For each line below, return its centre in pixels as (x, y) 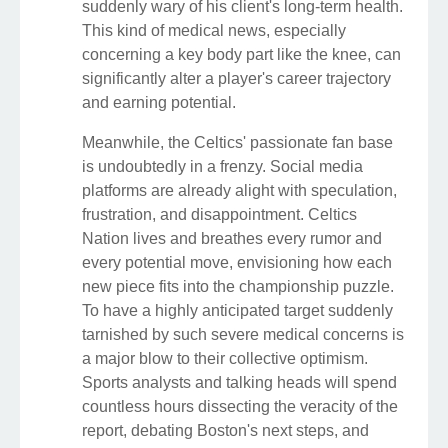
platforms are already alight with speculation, (239, 191)
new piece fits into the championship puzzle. (238, 287)
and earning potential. (159, 103)
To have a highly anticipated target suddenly (237, 311)
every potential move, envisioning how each (237, 263)
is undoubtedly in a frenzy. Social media (222, 167)
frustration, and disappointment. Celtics (219, 215)
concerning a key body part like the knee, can (241, 55)
